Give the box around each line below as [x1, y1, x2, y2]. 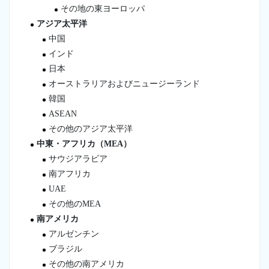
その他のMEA [49, 199, 101, 208]
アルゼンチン [49, 229, 99, 238]
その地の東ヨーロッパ [61, 4, 145, 13]
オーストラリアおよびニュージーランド [49, 79, 200, 88]
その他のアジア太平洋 [49, 124, 133, 133]
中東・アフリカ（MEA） [37, 139, 131, 148]
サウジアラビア [49, 154, 107, 163]
